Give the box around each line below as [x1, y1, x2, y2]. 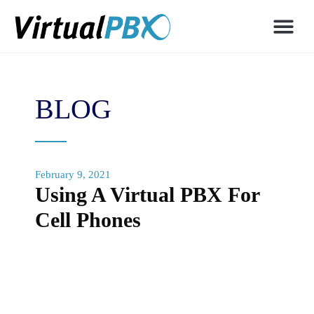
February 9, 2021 [35, 169, 111, 180]
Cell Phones [35, 208, 141, 231]
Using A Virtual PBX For [35, 183, 259, 206]
